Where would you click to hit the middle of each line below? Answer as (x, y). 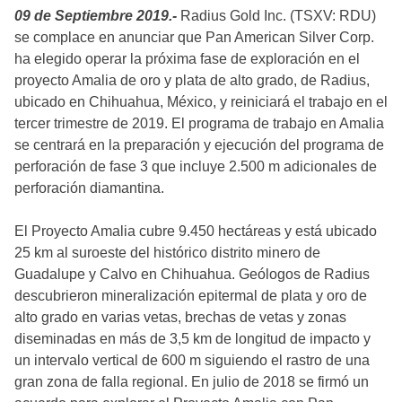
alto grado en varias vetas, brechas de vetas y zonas (180, 318)
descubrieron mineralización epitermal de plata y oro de (191, 296)
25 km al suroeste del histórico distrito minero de (167, 253)
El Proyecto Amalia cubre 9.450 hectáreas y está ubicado (197, 232)
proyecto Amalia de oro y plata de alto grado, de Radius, (192, 81)
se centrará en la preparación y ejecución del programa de (199, 145)
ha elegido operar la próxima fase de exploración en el (187, 59)
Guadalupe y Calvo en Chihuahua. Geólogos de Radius (192, 275)
